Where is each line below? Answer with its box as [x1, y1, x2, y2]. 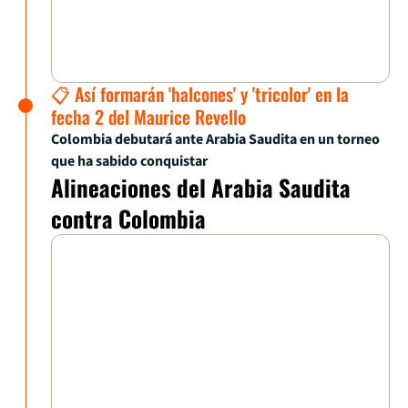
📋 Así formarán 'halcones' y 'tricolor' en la [51, 80, 349, 108]
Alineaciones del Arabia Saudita [51, 170, 351, 205]
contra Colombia [51, 201, 206, 236]
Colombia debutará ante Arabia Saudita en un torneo [51, 129, 380, 150]
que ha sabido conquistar [51, 151, 208, 172]
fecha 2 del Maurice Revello [51, 103, 246, 131]
